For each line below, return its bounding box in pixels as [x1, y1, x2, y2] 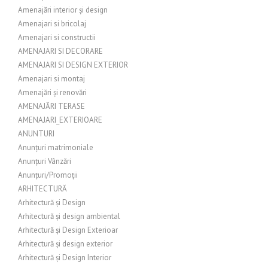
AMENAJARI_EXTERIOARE [18, 115, 102, 125]
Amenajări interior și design [18, 5, 108, 15]
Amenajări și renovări [18, 87, 87, 98]
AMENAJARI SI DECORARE [18, 46, 103, 56]
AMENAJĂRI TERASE [18, 101, 85, 111]
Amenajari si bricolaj [18, 19, 86, 29]
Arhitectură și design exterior [18, 239, 112, 249]
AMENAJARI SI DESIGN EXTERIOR [18, 60, 128, 70]
